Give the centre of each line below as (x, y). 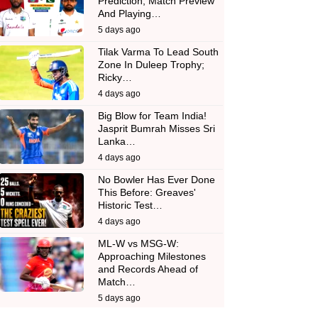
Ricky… (115, 77)
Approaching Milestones (152, 256)
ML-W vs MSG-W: (138, 243)
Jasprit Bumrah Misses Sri (157, 128)
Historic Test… (130, 205)
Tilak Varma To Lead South (158, 52)
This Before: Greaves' (147, 192)
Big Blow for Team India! (152, 116)
